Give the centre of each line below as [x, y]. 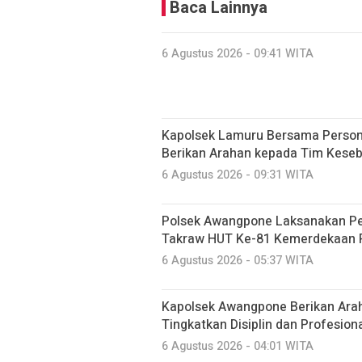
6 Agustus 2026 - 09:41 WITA [238, 54]
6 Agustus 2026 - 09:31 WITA [238, 175]
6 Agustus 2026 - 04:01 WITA [238, 346]
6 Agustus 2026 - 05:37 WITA [238, 261]
